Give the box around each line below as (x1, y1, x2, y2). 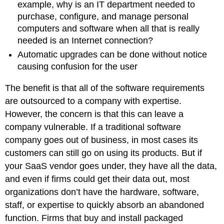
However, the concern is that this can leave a (5, 108, 184, 119)
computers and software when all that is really (17, 23, 200, 33)
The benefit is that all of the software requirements (5, 82, 205, 93)
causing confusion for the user (17, 61, 138, 72)
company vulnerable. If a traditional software (5, 121, 181, 132)
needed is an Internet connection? (17, 35, 153, 45)
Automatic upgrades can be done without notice (17, 49, 207, 60)
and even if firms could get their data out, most (5, 173, 190, 184)
